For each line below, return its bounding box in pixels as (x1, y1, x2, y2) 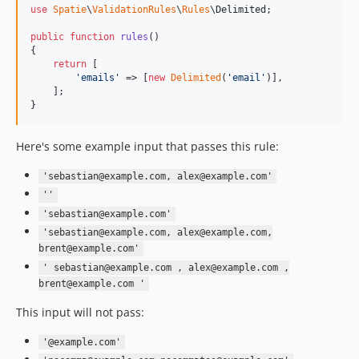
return (53, 58, 87, 70)
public (30, 30, 64, 42)
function (70, 30, 115, 42)
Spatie (53, 3, 87, 15)
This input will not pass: (16, 304, 144, 320)
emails (81, 71, 115, 83)
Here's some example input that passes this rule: (16, 138, 279, 154)
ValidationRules (92, 3, 176, 15)
